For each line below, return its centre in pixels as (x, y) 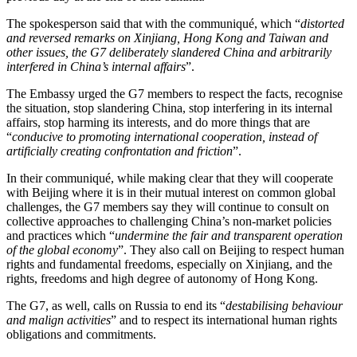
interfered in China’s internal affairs (96, 67)
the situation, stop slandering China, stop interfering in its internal (169, 108)
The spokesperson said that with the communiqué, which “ (153, 24)
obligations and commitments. (81, 334)
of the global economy (62, 250)
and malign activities (59, 320)
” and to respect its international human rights (224, 320)
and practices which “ (61, 235)
